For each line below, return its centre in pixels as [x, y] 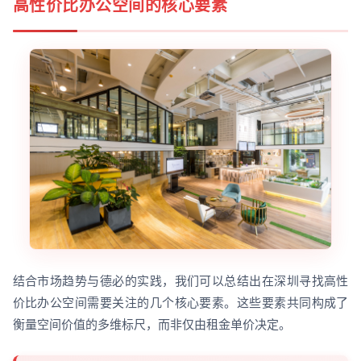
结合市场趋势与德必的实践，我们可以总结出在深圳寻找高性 [180, 281]
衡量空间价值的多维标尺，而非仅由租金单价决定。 [151, 325]
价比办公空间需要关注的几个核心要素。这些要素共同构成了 [180, 303]
